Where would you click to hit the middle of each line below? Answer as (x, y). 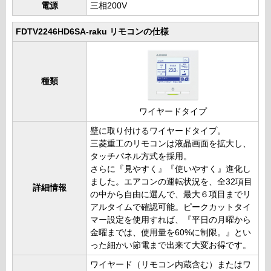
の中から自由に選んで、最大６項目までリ (171, 194)
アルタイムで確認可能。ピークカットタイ (171, 207)
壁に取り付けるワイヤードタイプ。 (158, 131)
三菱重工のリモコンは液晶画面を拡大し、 (171, 143)
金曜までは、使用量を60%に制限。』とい (171, 232)
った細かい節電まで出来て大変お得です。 (171, 245)
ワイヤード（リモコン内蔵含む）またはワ (171, 264)
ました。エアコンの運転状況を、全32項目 (171, 181)
